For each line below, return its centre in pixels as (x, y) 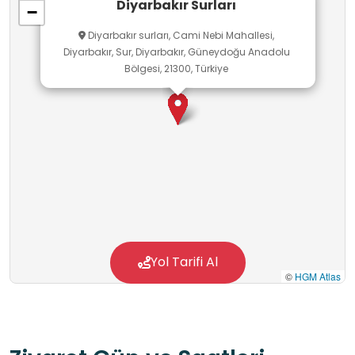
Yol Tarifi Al (184, 262)
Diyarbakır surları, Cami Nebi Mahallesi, (180, 36)
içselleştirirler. (56, 40)
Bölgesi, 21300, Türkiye (176, 69)
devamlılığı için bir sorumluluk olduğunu (148, 16)
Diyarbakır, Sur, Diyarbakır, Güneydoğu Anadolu (176, 52)
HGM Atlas (318, 277)
